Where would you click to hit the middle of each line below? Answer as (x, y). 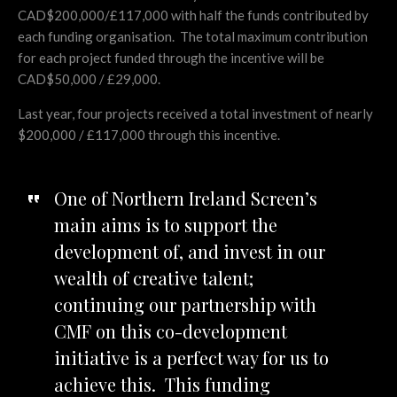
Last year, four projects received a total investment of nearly (195, 114)
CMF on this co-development (170, 331)
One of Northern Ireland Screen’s (185, 198)
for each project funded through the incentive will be (171, 58)
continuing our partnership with (185, 305)
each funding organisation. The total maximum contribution (193, 37)
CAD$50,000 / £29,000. (89, 79)
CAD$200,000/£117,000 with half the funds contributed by (193, 16)
